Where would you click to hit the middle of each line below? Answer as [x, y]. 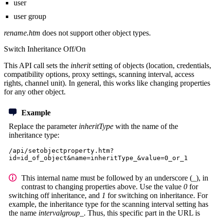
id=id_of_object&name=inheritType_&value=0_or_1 [98, 158]
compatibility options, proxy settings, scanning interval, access [99, 74]
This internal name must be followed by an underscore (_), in [115, 178]
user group [30, 17]
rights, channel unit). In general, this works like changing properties [107, 83]
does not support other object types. [96, 33]
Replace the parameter [44, 127]
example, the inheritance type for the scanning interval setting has [109, 204]
